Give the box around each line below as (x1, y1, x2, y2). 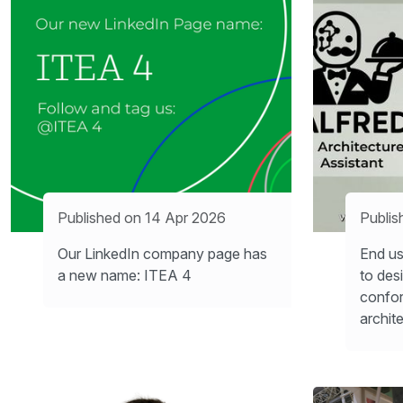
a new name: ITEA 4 (58, 266, 192, 284)
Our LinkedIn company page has (58, 245, 267, 263)
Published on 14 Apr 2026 (58, 209, 226, 227)
